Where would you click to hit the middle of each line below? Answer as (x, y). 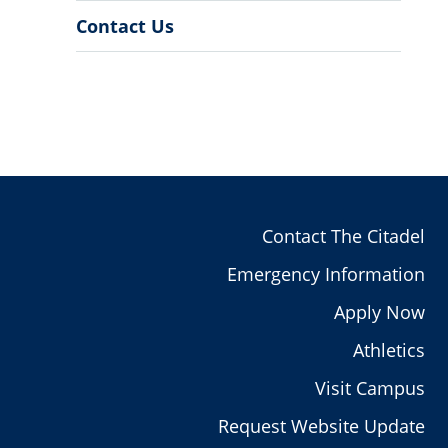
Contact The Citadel (343, 236)
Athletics (388, 350)
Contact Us (124, 25)
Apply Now (379, 312)
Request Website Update (321, 426)
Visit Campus (369, 388)
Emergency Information (325, 274)
